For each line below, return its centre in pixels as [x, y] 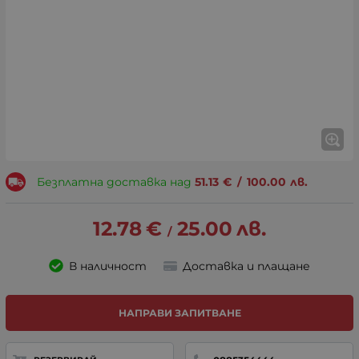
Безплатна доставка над [115, 182]
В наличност [107, 266]
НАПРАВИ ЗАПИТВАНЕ [179, 313]
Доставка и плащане [246, 266]
